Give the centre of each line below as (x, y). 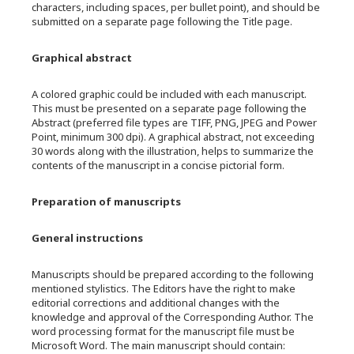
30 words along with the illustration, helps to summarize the (173, 151)
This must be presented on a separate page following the (169, 108)
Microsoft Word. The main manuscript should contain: (158, 345)
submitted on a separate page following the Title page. (162, 21)
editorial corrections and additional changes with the (156, 303)
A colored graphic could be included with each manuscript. (169, 94)
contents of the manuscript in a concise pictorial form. (158, 165)
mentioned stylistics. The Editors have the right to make (164, 288)
